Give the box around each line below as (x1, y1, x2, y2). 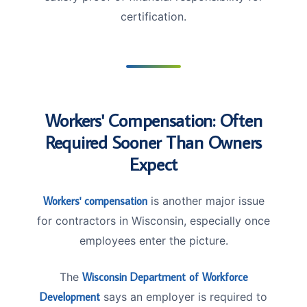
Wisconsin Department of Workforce (82, 269, 248, 284)
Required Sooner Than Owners (45, 130, 262, 153)
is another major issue (147, 193, 265, 208)
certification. (121, 9, 186, 23)
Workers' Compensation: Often (45, 108, 262, 132)
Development (40, 289, 100, 304)
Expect (129, 151, 178, 175)
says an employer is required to (100, 289, 267, 304)
